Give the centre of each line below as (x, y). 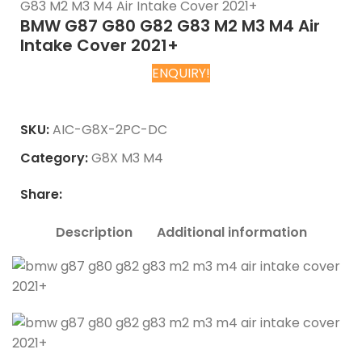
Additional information (232, 232)
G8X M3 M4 (127, 158)
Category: (54, 158)
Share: (41, 194)
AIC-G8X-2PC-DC (110, 129)
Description (94, 232)
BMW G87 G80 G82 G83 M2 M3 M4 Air (170, 25)
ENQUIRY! (181, 73)
